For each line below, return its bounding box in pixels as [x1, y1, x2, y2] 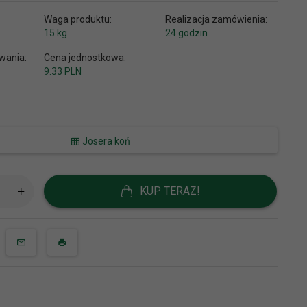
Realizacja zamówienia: [164, 13, 267, 25]
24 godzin [164, 27, 208, 38]
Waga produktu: [44, 13, 112, 25]
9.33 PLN [44, 65, 82, 77]
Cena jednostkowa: [44, 51, 127, 63]
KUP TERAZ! [140, 184, 201, 197]
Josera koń [79, 135, 130, 147]
